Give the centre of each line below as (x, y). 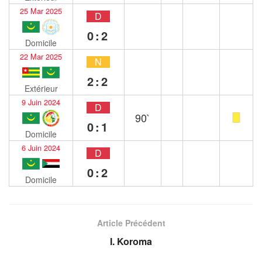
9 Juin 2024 (41, 102)
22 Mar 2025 (41, 56)
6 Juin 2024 (41, 147)
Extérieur (41, 88)
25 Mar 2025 (41, 11)
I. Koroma (131, 241)
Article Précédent (131, 223)
